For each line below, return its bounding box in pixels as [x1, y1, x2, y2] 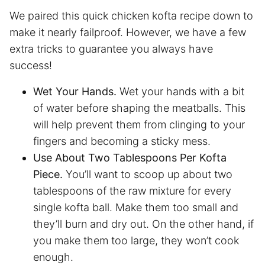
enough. [33, 250, 76, 263]
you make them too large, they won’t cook [33, 234, 239, 247]
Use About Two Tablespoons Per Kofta [33, 151, 227, 164]
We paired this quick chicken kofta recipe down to [9, 9, 253, 22]
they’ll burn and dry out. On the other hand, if [33, 217, 254, 230]
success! [9, 59, 55, 72]
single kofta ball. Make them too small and [33, 201, 238, 214]
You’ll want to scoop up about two [66, 167, 232, 180]
